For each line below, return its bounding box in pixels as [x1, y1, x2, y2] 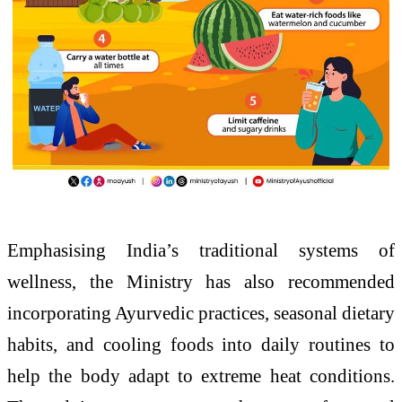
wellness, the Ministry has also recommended [7, 270, 395, 292]
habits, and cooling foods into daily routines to [7, 333, 395, 354]
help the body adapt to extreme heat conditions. [7, 364, 395, 386]
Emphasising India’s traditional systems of [7, 239, 395, 260]
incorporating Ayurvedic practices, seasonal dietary [7, 301, 395, 323]
